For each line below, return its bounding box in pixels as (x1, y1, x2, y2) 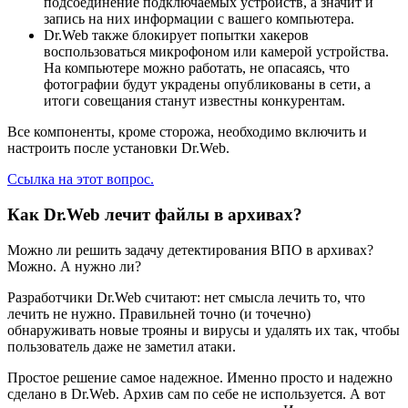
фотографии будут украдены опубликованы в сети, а (44, 76, 371, 93)
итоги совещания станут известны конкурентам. (44, 93, 345, 109)
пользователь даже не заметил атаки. (7, 338, 236, 354)
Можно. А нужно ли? (7, 258, 141, 274)
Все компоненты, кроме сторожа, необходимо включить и (7, 124, 367, 140)
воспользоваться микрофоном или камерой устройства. (44, 44, 389, 60)
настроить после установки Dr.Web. (7, 140, 229, 157)
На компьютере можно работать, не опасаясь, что (44, 60, 350, 76)
